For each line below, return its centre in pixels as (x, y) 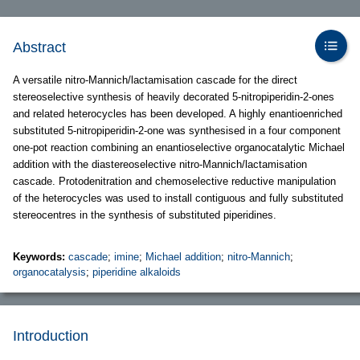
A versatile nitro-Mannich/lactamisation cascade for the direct (155, 80)
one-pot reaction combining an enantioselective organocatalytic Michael (179, 147)
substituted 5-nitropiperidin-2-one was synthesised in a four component (177, 131)
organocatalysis (49, 272)
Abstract (39, 47)
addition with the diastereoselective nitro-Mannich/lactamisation (160, 164)
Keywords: (41, 257)
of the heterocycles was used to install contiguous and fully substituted (178, 198)
